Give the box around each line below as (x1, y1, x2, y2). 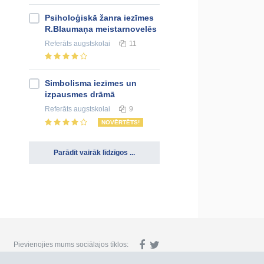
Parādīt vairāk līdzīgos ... (54, 148, 135, 157)
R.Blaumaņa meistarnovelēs (45, 24, 157, 34)
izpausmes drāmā (45, 90, 115, 100)
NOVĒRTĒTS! (101, 119, 140, 126)
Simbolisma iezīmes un (45, 78, 137, 88)
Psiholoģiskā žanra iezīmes (45, 12, 154, 22)
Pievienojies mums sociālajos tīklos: (14, 240, 128, 249)
